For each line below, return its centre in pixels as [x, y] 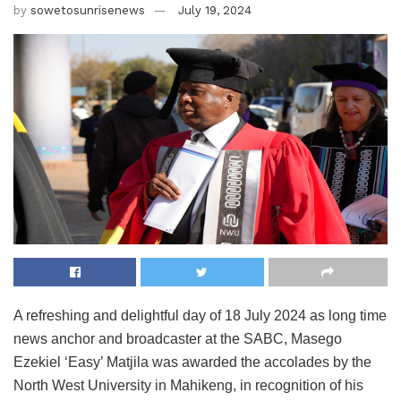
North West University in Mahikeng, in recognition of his [188, 386]
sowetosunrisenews [88, 10]
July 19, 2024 [215, 10]
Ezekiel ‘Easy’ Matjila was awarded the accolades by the [192, 363]
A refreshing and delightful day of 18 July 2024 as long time [200, 316]
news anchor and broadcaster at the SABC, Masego [178, 339]
